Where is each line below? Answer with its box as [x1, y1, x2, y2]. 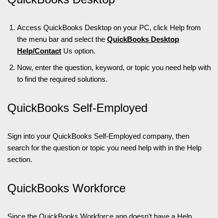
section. [7, 155, 32, 163]
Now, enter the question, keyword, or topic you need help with [17, 63, 211, 72]
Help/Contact [17, 47, 61, 55]
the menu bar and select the [17, 35, 107, 43]
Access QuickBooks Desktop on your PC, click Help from [17, 23, 201, 32]
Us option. [61, 47, 95, 55]
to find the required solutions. [17, 75, 109, 83]
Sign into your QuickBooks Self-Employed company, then [7, 132, 189, 140]
